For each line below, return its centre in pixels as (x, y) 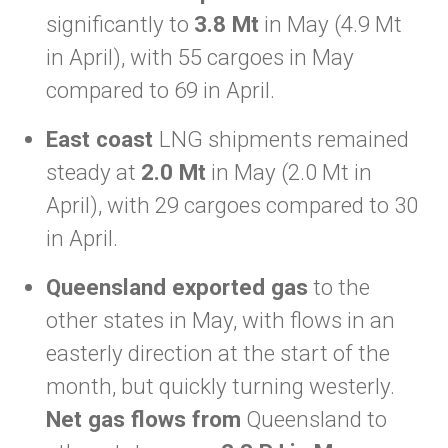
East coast (102, 139)
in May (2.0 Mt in (289, 172)
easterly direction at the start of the (218, 353)
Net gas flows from (143, 419)
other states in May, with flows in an (220, 320)
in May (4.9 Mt (330, 24)
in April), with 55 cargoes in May (200, 57)
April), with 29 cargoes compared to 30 (232, 205)
